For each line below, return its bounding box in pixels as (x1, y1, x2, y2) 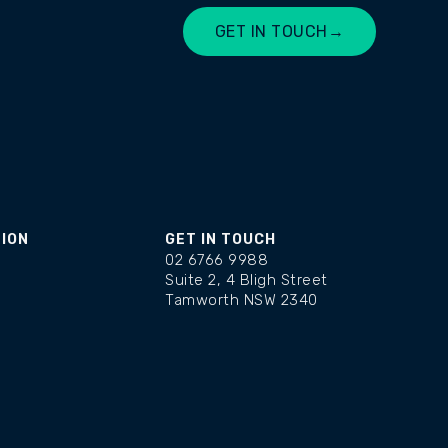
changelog (165, 311, 243, 329)
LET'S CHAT (214, 57, 307, 77)
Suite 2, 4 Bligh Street (165, 271, 328, 289)
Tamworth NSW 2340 (165, 291, 318, 309)
